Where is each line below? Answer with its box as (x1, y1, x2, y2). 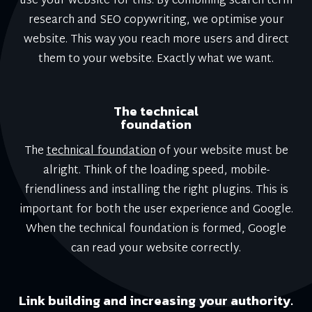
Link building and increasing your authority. (19, 290, 293, 311)
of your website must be (155, 141, 288, 162)
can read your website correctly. (71, 239, 241, 259)
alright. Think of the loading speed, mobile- (42, 161, 270, 181)
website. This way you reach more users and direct (23, 30, 289, 50)
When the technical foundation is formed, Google (26, 219, 286, 240)
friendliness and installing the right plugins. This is (24, 180, 288, 201)
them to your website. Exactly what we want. (38, 49, 274, 70)
